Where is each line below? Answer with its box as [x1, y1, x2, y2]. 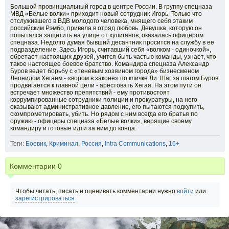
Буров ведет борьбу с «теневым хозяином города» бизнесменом [10, 67, 199, 75]
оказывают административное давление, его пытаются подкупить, [10, 103, 204, 110]
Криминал [49, 140, 78, 147]
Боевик [26, 140, 46, 147]
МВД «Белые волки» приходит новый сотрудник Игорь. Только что [10, 10, 202, 17]
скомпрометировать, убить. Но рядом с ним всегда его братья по [10, 110, 198, 118]
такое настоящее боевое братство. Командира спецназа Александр [10, 60, 209, 67]
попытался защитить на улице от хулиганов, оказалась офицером [10, 32, 203, 39]
